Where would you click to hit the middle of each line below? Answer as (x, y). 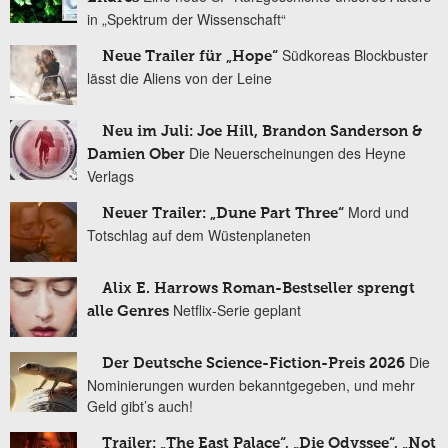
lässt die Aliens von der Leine (179, 78)
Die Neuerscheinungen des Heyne (297, 153)
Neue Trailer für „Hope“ (190, 57)
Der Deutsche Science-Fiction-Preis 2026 (253, 364)
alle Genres (128, 312)
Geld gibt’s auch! (140, 406)
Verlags (110, 176)
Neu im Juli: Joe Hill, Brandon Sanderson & (262, 132)
